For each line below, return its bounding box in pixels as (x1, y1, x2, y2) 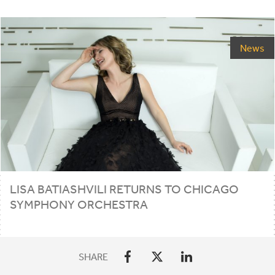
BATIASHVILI (37, 181, 107, 196)
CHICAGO (183, 181, 239, 196)
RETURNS (109, 181, 162, 196)
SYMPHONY (9, 196, 75, 211)
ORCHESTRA (77, 196, 148, 211)
